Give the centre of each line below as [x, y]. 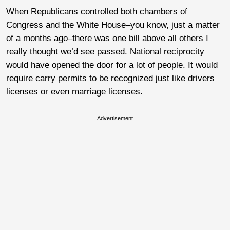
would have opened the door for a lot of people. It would [112, 65]
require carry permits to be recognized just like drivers [110, 78]
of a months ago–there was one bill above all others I [107, 38]
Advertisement [115, 118]
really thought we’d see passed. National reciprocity [105, 51]
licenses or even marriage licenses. [74, 91]
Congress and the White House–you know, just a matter [113, 25]
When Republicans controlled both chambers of [97, 11]
